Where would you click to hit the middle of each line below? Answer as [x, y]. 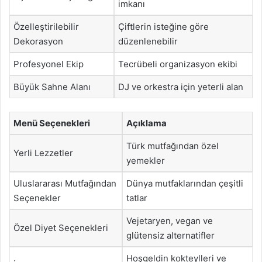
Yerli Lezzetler [43, 153]
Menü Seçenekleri [52, 123]
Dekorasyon [38, 41]
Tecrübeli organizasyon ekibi [178, 64]
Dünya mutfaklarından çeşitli [185, 183]
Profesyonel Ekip [49, 64]
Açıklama [146, 123]
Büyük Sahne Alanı [52, 87]
